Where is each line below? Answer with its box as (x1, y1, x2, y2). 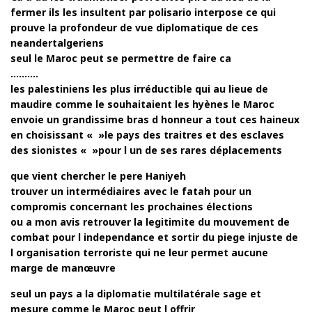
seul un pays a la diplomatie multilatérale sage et (10, 287, 261, 301)
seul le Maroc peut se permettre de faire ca (10, 52, 231, 65)
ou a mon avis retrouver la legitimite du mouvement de (10, 215, 290, 229)
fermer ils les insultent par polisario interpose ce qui (10, 6, 276, 19)
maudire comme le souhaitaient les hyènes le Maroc (10, 97, 274, 111)
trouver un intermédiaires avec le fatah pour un (10, 185, 251, 198)
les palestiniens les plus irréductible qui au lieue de (10, 82, 268, 96)
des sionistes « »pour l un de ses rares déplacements (10, 143, 282, 157)
